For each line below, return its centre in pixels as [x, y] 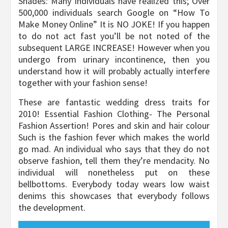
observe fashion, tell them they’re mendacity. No [114, 161]
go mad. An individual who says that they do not [114, 149]
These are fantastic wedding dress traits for [114, 102]
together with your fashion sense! [83, 83]
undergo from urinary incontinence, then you [114, 60]
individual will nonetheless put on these [114, 173]
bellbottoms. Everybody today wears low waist [114, 184]
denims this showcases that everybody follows [114, 196]
